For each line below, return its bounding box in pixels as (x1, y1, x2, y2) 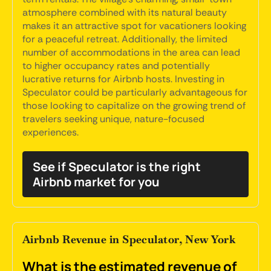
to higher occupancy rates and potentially (22, 59, 210, 72)
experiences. (22, 126, 79, 139)
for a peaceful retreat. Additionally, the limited (22, 33, 227, 45)
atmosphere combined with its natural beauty (22, 6, 227, 19)
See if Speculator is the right (33, 158, 201, 175)
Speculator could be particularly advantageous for (22, 86, 247, 99)
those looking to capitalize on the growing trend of (22, 99, 246, 112)
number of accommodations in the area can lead (22, 46, 240, 59)
